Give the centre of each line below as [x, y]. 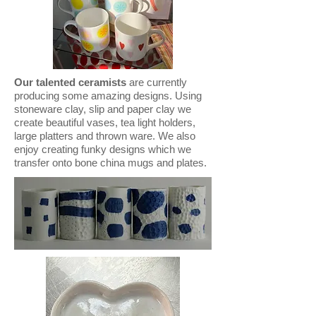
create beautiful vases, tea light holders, [105, 122]
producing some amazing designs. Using [108, 96]
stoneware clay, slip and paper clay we [103, 109]
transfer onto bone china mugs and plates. [110, 163]
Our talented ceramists [72, 82]
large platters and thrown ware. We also [105, 136]
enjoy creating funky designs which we [103, 149]
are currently [158, 82]
